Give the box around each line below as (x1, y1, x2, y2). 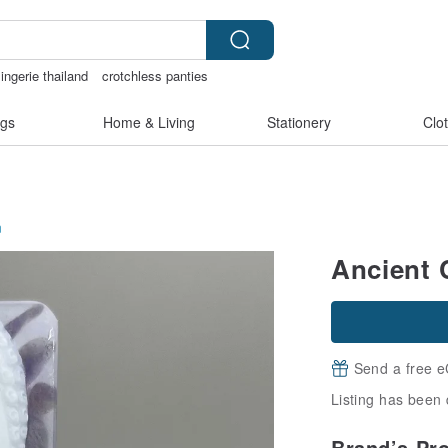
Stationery (267, 112, 331, 132)
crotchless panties (102, 66, 209, 85)
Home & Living (103, 112, 195, 132)
